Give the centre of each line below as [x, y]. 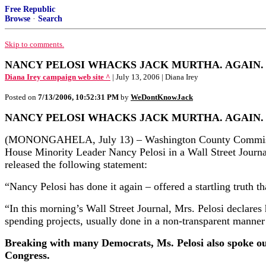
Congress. [27, 255]
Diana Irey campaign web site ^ [58, 77]
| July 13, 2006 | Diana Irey [155, 77]
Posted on [21, 97]
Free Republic [30, 9]
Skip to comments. [34, 44]
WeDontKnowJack [162, 97]
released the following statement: [76, 164]
